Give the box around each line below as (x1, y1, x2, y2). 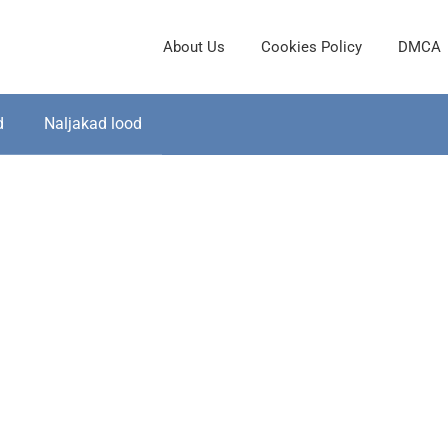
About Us (163, 38, 225, 56)
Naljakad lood (44, 114, 142, 133)
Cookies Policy (261, 38, 362, 56)
